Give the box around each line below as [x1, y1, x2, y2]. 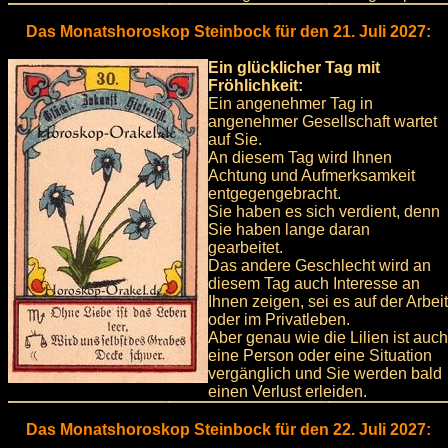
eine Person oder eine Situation [208, 347, 432, 365]
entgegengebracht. [208, 185, 341, 203]
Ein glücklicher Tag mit [208, 59, 380, 77]
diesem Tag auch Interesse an [208, 275, 420, 293]
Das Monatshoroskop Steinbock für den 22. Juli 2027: [25, 421, 431, 439]
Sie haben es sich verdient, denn [208, 203, 440, 221]
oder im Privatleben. [208, 311, 350, 329]
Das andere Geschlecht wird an [208, 257, 431, 275]
